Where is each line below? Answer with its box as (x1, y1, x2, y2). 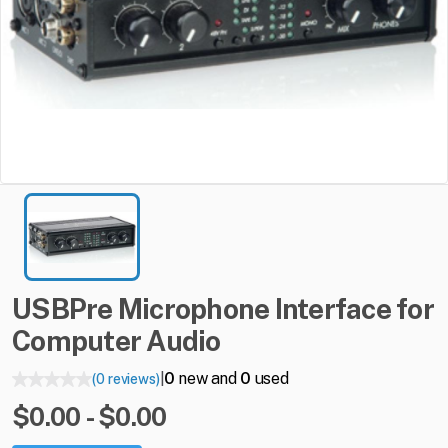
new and (174, 369, 241, 389)
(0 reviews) (92, 371, 160, 388)
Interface (274, 292, 391, 326)
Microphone (117, 292, 270, 326)
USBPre (12, 292, 113, 326)
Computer (12, 324, 141, 358)
